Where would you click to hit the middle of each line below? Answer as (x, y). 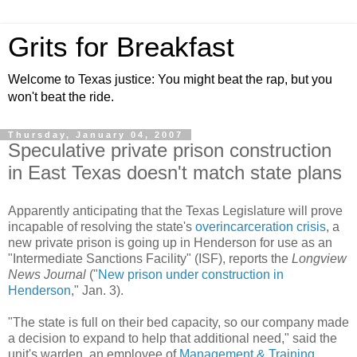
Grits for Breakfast (121, 47)
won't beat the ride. (61, 97)
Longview (319, 258)
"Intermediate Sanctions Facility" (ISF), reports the (150, 258)
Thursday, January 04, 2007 (96, 135)
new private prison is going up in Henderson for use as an (170, 242)
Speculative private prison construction (170, 150)
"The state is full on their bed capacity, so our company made (178, 322)
